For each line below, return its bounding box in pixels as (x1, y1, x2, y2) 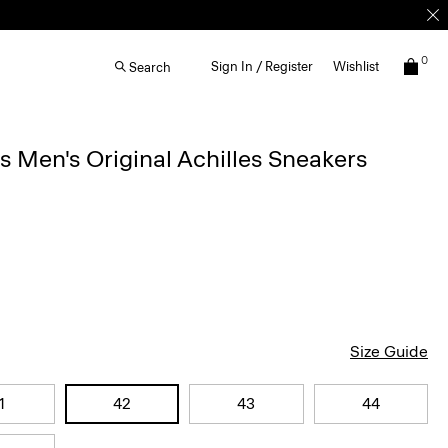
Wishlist (333, 59, 379, 74)
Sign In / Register (211, 59, 313, 74)
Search (129, 59, 171, 75)
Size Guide (350, 342, 428, 361)
